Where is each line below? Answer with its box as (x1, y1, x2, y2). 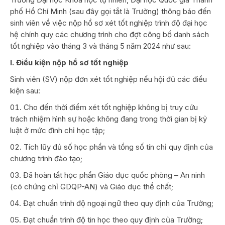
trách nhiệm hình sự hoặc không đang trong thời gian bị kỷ (10, 114, 207, 124)
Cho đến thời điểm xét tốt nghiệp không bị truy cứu (24, 102, 198, 112)
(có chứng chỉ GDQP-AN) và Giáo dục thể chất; (10, 181, 173, 191)
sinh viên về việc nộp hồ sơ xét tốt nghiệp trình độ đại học (10, 18, 207, 28)
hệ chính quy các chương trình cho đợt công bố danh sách (10, 29, 209, 39)
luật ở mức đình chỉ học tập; (10, 125, 105, 135)
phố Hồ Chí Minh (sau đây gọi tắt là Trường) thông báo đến (10, 6, 211, 16)
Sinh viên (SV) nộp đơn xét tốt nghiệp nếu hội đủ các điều (10, 74, 207, 84)
